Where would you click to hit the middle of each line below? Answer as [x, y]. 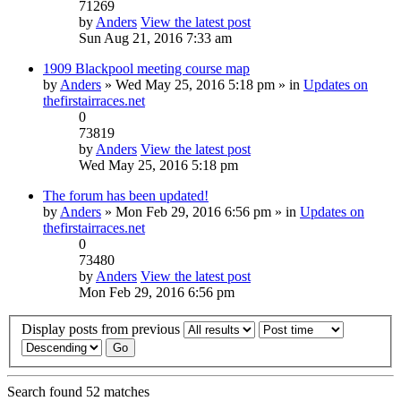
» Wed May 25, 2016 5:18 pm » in [202, 84]
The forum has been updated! [126, 195]
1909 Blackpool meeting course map [146, 68]
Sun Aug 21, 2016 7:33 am [155, 38]
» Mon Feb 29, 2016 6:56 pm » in [200, 211]
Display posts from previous [102, 329]
